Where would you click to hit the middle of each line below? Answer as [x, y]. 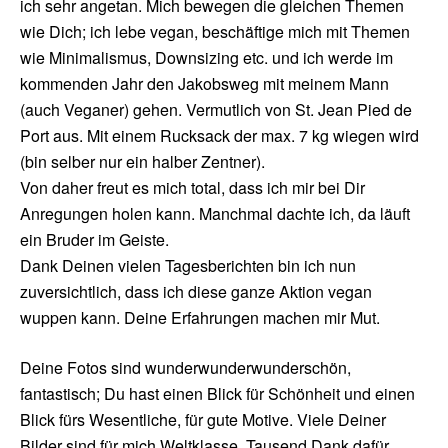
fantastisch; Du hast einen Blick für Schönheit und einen [217, 394]
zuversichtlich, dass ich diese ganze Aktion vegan [196, 292]
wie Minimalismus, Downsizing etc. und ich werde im [206, 58]
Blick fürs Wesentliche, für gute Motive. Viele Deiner [203, 420]
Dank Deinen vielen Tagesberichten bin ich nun [188, 266]
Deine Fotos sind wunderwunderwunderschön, [185, 368]
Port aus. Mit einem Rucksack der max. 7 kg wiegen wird [219, 136]
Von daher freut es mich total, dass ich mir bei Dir [192, 188]
